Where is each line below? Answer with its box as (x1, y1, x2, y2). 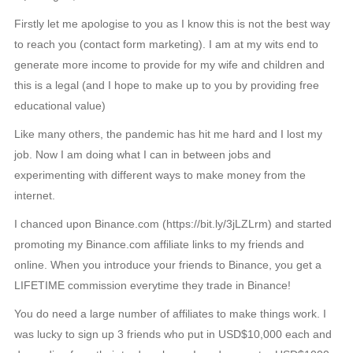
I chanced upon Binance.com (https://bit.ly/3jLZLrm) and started (14, 217, 332, 230)
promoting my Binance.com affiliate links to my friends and (14, 237, 304, 251)
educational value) (14, 98, 106, 112)
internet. (14, 188, 55, 202)
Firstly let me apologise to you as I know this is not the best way (14, 17, 330, 30)
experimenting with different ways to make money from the (14, 168, 306, 181)
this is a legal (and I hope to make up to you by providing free (14, 78, 319, 91)
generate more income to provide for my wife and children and (14, 58, 325, 71)
